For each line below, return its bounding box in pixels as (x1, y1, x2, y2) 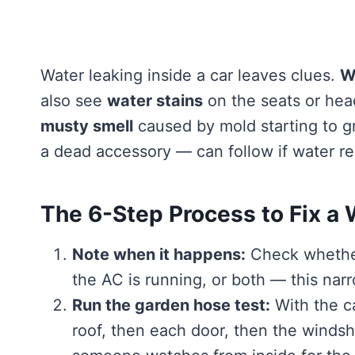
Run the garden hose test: (72, 295, 270, 315)
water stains (107, 90, 203, 110)
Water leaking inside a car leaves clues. (40, 65, 340, 85)
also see (40, 90, 107, 110)
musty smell (40, 116, 133, 136)
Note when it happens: (72, 244, 246, 264)
